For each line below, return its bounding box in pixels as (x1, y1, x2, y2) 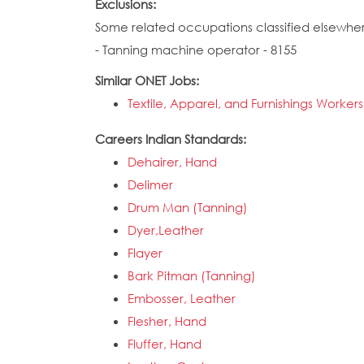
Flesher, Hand (128, 313, 206, 329)
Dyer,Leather (128, 222, 204, 238)
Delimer (128, 176, 173, 193)
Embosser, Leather (128, 290, 236, 306)
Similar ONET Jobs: (95, 72, 202, 89)
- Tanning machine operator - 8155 (95, 41, 297, 58)
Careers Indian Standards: (95, 131, 249, 147)
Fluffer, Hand (128, 336, 201, 352)
